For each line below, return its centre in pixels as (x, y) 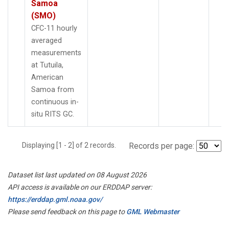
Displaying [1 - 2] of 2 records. (72, 145)
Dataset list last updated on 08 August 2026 (77, 175)
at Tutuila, (47, 65)
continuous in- (55, 102)
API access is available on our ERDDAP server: (80, 187)
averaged (47, 40)
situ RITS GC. (53, 114)
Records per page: (162, 146)
